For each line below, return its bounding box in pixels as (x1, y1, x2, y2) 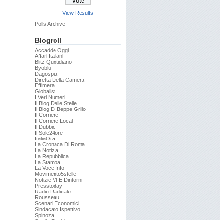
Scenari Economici (35, 200, 79, 206)
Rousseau (35, 194, 59, 200)
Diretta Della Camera (35, 77, 84, 82)
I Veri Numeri (35, 94, 65, 100)
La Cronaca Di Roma (35, 141, 85, 147)
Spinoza (35, 212, 54, 218)
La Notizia (35, 147, 58, 153)
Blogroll (35, 36, 61, 44)
